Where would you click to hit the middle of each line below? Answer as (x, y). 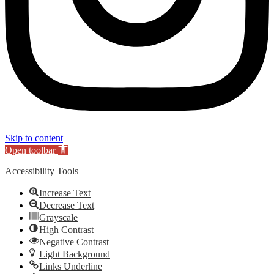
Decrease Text (67, 206)
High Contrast (66, 230)
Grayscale (58, 218)
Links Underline (71, 267)
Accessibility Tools (42, 171)
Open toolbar (30, 150)
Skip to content (34, 138)
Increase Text (65, 193)
